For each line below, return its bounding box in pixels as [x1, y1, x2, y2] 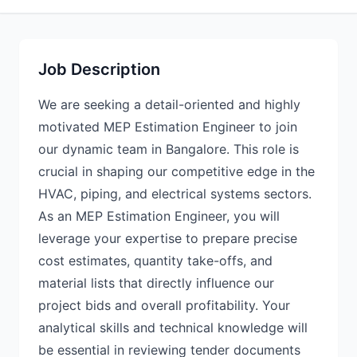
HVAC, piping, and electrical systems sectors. [38, 186, 312, 202]
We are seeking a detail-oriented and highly [38, 96, 300, 112]
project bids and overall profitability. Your [38, 297, 290, 313]
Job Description [38, 60, 160, 79]
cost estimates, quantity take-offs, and [38, 253, 273, 269]
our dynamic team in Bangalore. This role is [38, 141, 299, 157]
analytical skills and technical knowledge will [38, 320, 308, 335]
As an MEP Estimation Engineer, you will [38, 208, 280, 224]
